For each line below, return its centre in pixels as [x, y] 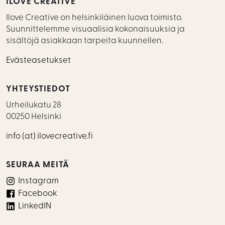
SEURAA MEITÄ [38, 165]
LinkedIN [35, 206]
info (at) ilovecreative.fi [49, 136]
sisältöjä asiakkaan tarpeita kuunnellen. [85, 41]
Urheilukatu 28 [34, 105]
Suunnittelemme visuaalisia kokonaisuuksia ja [95, 29]
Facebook [38, 194]
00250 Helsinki [34, 117]
